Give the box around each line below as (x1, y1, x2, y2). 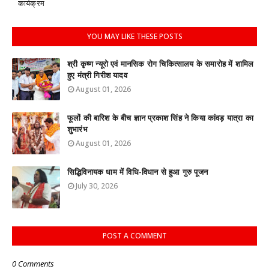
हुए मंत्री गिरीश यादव (67, 71, 127, 80)
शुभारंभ (67, 125, 88, 134)
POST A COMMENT (102, 231, 167, 241)
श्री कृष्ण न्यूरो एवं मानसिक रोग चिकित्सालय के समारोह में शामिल (67, 59, 254, 68)
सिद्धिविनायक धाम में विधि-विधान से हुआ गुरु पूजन (67, 168, 208, 177)
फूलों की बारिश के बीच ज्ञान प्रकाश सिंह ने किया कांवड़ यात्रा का (67, 113, 253, 122)
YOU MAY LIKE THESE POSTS (86, 31, 183, 41)
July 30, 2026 (76, 181, 118, 191)
